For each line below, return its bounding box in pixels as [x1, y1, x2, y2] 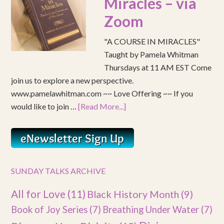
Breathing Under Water [102, 204, 199, 215]
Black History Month [87, 188, 179, 200]
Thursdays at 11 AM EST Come [104, 62, 212, 72]
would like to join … [11, 101, 78, 111]
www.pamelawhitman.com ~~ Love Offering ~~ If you [11, 88, 193, 98]
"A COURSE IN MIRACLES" [104, 36, 200, 46]
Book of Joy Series [11, 204, 88, 215]
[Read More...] [78, 101, 126, 111]
